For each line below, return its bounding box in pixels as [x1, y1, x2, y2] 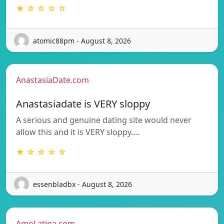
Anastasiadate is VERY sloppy [16, 97, 150, 111]
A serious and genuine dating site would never [16, 114, 191, 126]
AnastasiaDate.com [16, 74, 89, 86]
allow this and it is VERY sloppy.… [16, 126, 139, 138]
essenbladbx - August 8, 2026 [33, 179, 132, 189]
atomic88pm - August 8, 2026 [33, 35, 131, 45]
